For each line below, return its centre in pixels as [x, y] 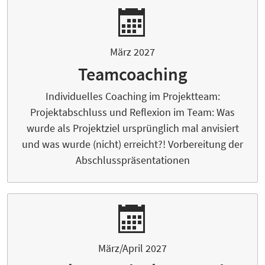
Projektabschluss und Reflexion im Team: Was [132, 112]
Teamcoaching [132, 74]
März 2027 [132, 52]
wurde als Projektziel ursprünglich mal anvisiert [132, 128]
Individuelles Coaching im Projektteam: [132, 96]
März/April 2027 [132, 248]
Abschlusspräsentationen [132, 160]
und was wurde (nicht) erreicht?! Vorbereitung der [132, 144]
